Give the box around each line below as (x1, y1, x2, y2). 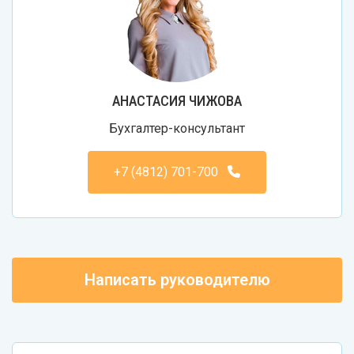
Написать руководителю (84, 269, 270, 289)
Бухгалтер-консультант (109, 120, 245, 136)
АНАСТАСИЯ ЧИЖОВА (112, 92, 242, 109)
